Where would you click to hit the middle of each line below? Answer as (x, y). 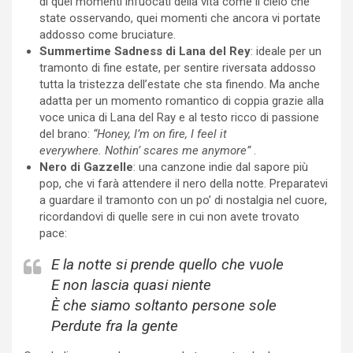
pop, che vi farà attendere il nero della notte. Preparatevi (184, 183)
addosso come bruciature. (108, 34)
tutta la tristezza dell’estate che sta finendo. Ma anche (180, 84)
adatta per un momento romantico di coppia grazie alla (182, 100)
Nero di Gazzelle (86, 167)
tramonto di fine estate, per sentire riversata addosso (178, 67)
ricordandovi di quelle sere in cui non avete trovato (169, 216)
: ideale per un (286, 51)
